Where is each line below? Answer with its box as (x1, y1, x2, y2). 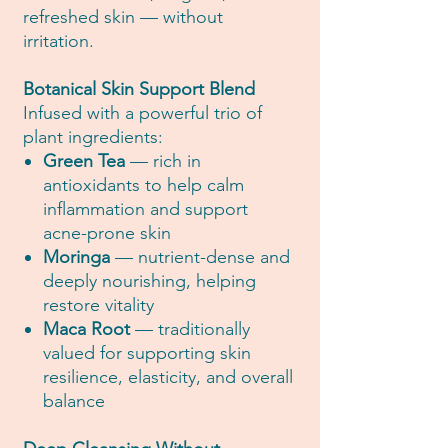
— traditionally (130, 318, 250, 341)
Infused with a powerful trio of (23, 102, 262, 125)
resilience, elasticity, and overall (43, 366, 293, 389)
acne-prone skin (43, 222, 171, 245)
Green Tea (43, 150, 125, 173)
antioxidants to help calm (43, 174, 244, 197)
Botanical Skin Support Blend (23, 78, 255, 101)
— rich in (125, 150, 201, 173)
